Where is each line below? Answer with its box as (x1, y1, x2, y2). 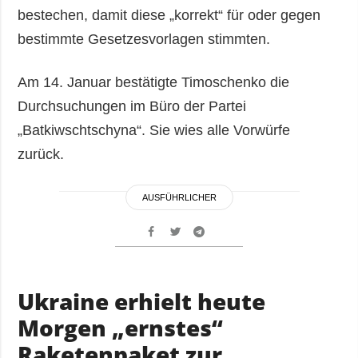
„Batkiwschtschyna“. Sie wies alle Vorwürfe (18, 122, 291, 139)
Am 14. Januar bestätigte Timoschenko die (18, 74, 290, 91)
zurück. (18, 146, 65, 163)
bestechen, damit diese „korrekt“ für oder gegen (18, 7, 321, 24)
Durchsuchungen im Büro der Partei (18, 98, 247, 115)
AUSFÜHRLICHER (141, 193, 217, 203)
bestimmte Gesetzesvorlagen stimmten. (18, 31, 271, 48)
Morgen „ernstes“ (18, 312, 224, 344)
